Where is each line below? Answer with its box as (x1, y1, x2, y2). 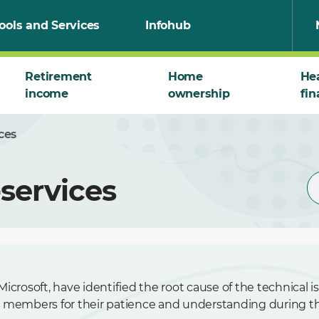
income (25, 87, 68, 100)
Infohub (145, 19, 191, 32)
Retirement (25, 70, 92, 83)
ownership (167, 87, 230, 100)
